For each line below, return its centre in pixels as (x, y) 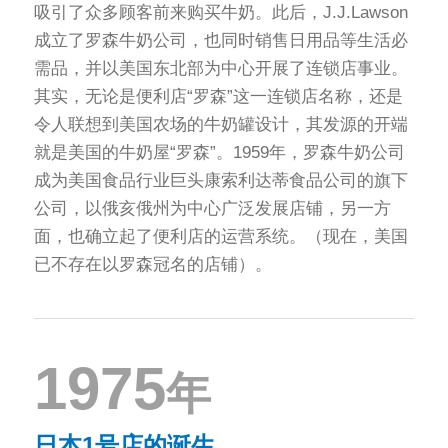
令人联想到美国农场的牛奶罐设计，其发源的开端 (220, 124)
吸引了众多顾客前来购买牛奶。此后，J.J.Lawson (220, 12)
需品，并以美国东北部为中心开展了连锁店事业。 (220, 68)
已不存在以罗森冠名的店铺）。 (152, 264)
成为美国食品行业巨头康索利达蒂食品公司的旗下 (220, 180)
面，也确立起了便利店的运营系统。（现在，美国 (220, 236)
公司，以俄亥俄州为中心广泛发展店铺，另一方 (212, 208)
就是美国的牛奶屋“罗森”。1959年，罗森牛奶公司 (219, 152)
